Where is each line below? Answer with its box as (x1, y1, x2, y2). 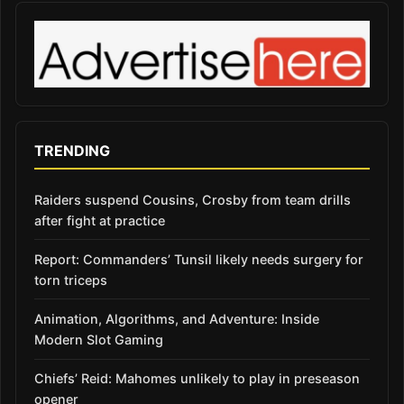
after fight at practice (34, 212, 165, 228)
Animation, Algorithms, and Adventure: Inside (34, 310, 319, 326)
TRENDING (34, 141, 110, 160)
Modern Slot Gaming (34, 331, 163, 347)
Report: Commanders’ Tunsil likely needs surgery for (34, 251, 363, 267)
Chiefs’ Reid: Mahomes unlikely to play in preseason (34, 371, 360, 387)
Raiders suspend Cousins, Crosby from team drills (34, 191, 351, 207)
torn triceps (34, 271, 107, 288)
